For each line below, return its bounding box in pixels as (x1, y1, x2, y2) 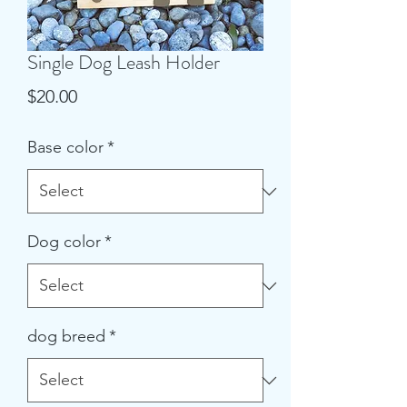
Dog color (27, 232, 101, 252)
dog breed (27, 326, 105, 346)
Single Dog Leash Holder (27, 48, 220, 76)
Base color (27, 137, 104, 157)
